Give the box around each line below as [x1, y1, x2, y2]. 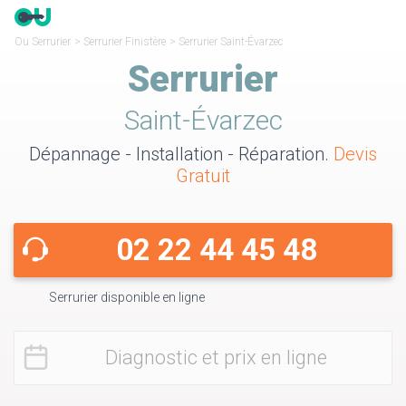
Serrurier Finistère [83, 35, 166, 48]
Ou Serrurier [14, 35, 71, 48]
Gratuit [176, 165, 230, 188]
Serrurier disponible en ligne [49, 290, 205, 305]
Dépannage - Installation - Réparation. [29, 143, 333, 166]
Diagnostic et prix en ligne [105, 346, 327, 370]
